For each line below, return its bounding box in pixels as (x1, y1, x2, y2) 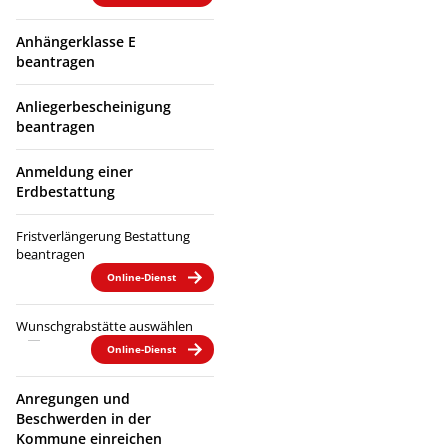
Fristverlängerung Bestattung (16, 226, 190, 245)
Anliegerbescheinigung (16, 96, 171, 116)
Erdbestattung (16, 181, 115, 201)
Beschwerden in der (16, 408, 151, 428)
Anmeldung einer (16, 161, 133, 181)
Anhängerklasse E (16, 31, 136, 51)
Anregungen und (16, 388, 130, 408)
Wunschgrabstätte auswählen (16, 316, 193, 335)
